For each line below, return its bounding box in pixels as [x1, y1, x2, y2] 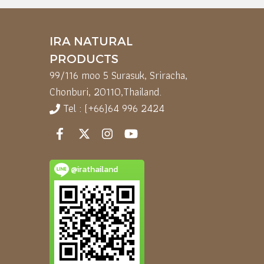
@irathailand [68, 163, 118, 176]
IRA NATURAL [49, 33, 133, 48]
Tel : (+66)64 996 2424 [60, 99, 170, 117]
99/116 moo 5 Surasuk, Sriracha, [49, 66, 187, 84]
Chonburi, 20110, [49, 82, 123, 100]
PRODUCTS [49, 51, 118, 65]
